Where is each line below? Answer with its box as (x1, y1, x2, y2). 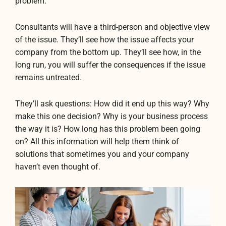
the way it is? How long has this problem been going (15, 125, 200, 134)
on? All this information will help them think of (15, 137, 179, 147)
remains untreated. (15, 73, 82, 83)
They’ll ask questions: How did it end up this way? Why (15, 99, 209, 109)
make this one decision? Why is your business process (15, 112, 208, 122)
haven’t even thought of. (15, 162, 100, 172)
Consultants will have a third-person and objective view (15, 23, 210, 32)
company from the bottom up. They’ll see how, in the (15, 48, 201, 58)
